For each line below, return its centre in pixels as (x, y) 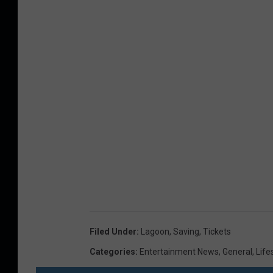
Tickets (217, 232)
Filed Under (113, 232)
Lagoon (155, 232)
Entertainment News (179, 252)
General (237, 252)
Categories (112, 252)
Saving (186, 232)
